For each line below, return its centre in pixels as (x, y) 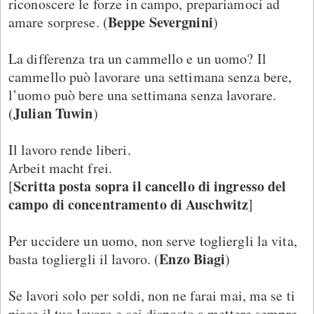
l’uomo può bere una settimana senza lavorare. (143, 95)
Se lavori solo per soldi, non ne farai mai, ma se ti (152, 295)
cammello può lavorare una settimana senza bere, (150, 76)
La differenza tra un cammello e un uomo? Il (137, 58)
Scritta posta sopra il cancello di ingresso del (150, 186)
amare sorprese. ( (58, 22)
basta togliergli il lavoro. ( (84, 259)
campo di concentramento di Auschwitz (129, 204)
